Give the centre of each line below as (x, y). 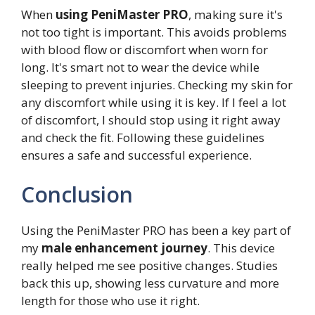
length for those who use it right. (110, 300)
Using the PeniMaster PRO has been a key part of (156, 230)
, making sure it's (236, 15)
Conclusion (77, 194)
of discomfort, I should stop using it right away (151, 120)
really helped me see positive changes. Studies (149, 265)
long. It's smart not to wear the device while (140, 67)
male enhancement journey (124, 247)
